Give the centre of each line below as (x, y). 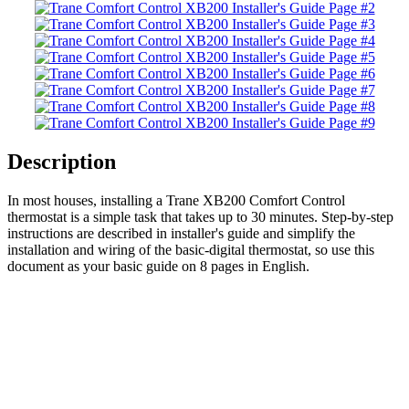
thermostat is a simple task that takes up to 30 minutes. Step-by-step (200, 216)
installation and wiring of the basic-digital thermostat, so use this (191, 249)
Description (62, 161)
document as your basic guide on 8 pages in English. (158, 266)
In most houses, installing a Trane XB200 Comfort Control (176, 200)
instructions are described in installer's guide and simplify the (181, 233)
